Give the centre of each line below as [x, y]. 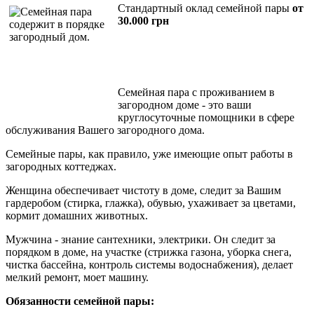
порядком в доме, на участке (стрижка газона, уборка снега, [149, 252]
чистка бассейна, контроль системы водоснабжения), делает [149, 264]
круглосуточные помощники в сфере [206, 117]
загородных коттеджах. [62, 166]
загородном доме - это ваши [185, 104]
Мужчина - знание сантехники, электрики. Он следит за [141, 239]
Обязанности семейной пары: [80, 301]
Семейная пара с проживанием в [196, 92]
